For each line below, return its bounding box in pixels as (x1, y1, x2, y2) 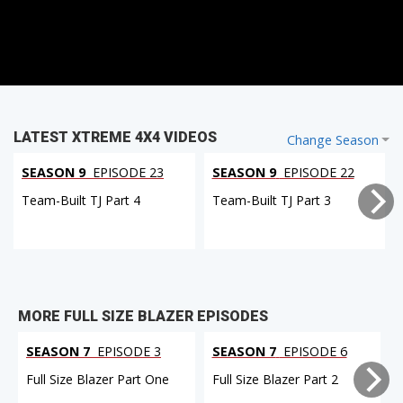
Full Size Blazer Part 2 (211, 370, 338, 388)
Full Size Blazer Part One (26, 370, 169, 388)
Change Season (286, 131, 379, 149)
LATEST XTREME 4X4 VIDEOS (13, 129, 217, 147)
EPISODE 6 (279, 342, 347, 360)
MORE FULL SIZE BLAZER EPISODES (18, 307, 268, 325)
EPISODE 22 (279, 164, 354, 182)
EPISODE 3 (94, 342, 161, 360)
